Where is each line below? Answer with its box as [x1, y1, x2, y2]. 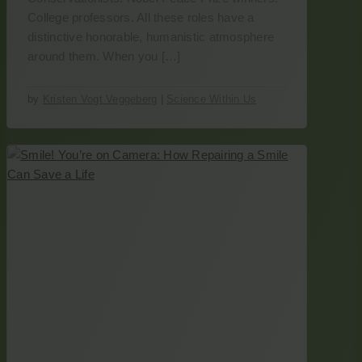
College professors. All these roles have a [27, 11, 255, 24]
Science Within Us [166, 93, 257, 105]
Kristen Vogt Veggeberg [42, 93, 158, 105]
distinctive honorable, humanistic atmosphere [27, 30, 274, 44]
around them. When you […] [27, 49, 181, 63]
